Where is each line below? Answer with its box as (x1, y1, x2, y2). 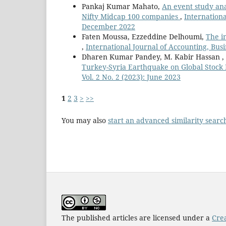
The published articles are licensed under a (62, 213, 212, 223)
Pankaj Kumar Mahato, (82, 2, 162, 12)
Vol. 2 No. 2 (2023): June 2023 (82, 72, 181, 82)
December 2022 (82, 22, 135, 32)
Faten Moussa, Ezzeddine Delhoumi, (82, 32, 206, 42)
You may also (62, 116, 108, 126)
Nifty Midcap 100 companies (82, 12, 180, 22)
